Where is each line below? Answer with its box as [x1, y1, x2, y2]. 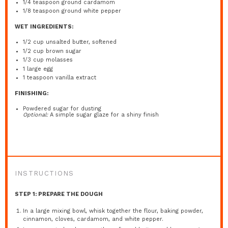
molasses [44, 56, 73, 63]
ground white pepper [60, 8, 122, 14]
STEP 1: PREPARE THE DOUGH [14, 191, 103, 197]
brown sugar [44, 47, 82, 54]
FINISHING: [14, 90, 48, 97]
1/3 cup [23, 56, 44, 63]
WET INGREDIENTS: [14, 23, 73, 30]
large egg [25, 65, 53, 72]
